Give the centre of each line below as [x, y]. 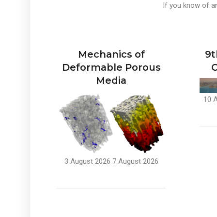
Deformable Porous [111, 67]
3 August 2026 [87, 162]
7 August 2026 [135, 162]
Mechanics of [111, 54]
